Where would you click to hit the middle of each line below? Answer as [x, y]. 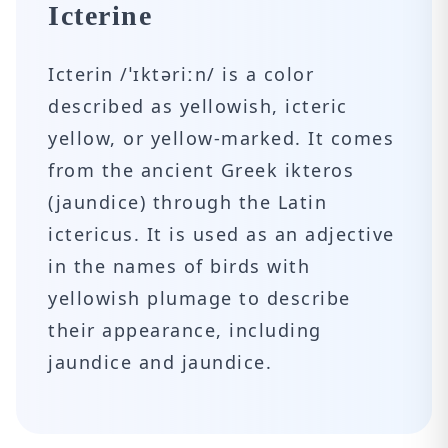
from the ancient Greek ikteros [201, 170]
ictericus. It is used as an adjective [221, 234]
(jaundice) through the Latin [187, 202]
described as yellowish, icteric [198, 106]
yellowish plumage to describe [199, 298]
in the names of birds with [179, 266]
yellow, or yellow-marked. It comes [221, 138]
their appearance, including [185, 330]
